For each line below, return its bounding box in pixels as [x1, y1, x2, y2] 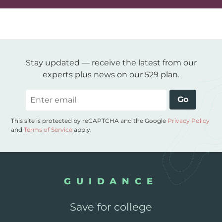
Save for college [70, 200, 152, 213]
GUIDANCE [64, 175, 158, 187]
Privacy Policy [167, 116, 210, 124]
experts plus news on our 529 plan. [43, 69, 179, 79]
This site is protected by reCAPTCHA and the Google [11, 116, 168, 124]
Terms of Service [24, 125, 73, 133]
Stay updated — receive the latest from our [25, 57, 197, 67]
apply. [72, 125, 92, 133]
